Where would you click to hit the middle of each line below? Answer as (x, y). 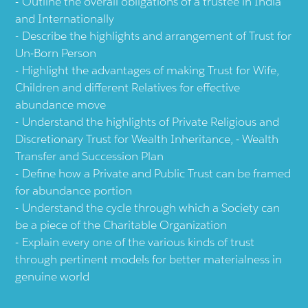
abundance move (61, 105)
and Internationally (65, 19)
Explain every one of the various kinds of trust (139, 242)
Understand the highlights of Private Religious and (151, 122)
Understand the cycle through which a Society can (151, 208)
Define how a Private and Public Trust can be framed (157, 174)
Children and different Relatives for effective (128, 88)
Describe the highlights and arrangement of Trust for (157, 36)
